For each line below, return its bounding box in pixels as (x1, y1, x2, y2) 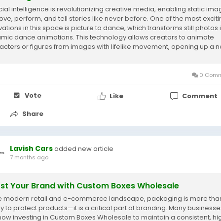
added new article (54, 144, 113, 153)
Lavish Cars (10, 144, 53, 153)
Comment (182, 91, 218, 101)
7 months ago (10, 153, 48, 161)
